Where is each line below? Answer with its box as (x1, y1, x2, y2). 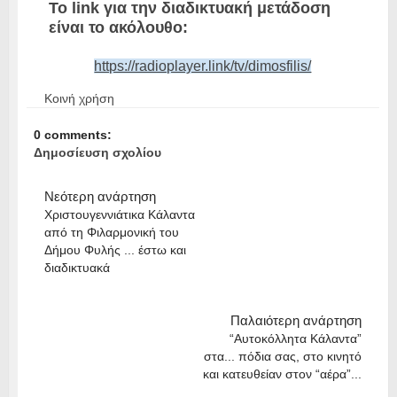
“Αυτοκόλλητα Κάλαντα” (230, 331, 362, 346)
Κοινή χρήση (43, 90, 114, 105)
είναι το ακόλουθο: (48, 18, 188, 36)
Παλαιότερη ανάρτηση (230, 312, 362, 328)
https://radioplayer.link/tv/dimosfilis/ (94, 58, 312, 74)
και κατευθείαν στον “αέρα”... (203, 366, 362, 381)
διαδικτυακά (43, 260, 110, 275)
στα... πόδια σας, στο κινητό (204, 348, 362, 363)
